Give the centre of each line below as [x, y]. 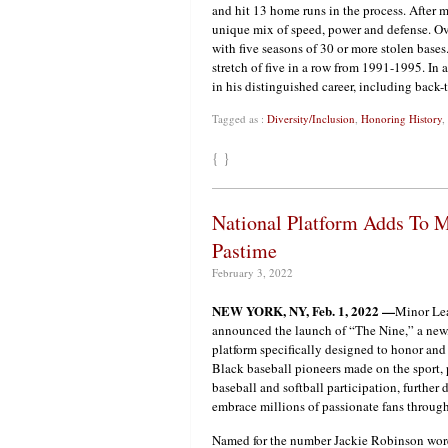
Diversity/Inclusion [311, 119]
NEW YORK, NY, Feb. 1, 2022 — [303, 311]
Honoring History [401, 119]
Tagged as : [239, 119]
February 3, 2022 [252, 273]
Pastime [244, 251]
